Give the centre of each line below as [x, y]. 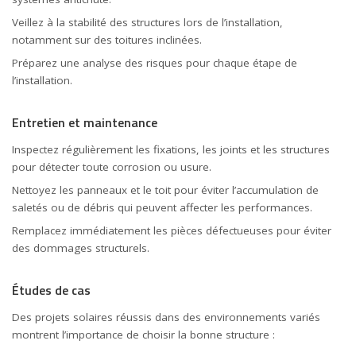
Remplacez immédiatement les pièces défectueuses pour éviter [172, 230]
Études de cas [51, 290]
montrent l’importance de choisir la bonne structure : [143, 335]
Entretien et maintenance [85, 122]
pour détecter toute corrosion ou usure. [112, 167]
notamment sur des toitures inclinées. [107, 39]
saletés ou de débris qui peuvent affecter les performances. [162, 207]
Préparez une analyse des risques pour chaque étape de [155, 62]
